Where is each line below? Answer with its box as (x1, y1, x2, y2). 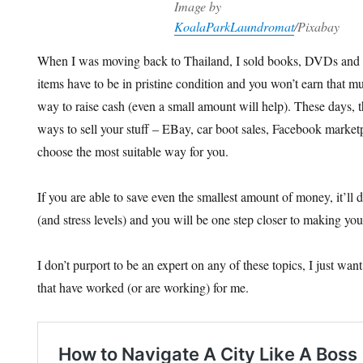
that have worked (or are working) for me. (37, 278, 250, 296)
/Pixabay (293, 17, 340, 35)
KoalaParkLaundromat (173, 17, 294, 35)
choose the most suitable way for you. (37, 142, 229, 160)
